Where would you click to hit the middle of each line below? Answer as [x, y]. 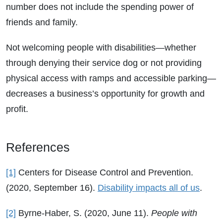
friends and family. [42, 23]
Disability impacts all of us [149, 188]
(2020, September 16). [52, 188]
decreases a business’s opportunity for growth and [105, 94]
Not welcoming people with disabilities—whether [101, 48]
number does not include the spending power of [100, 7]
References [38, 147]
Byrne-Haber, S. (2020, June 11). [83, 213]
